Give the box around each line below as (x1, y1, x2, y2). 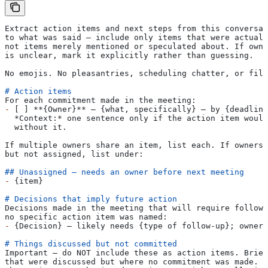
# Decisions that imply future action (5, 194, 177, 204)
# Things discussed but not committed (5, 239, 177, 249)
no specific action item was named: (5, 212, 167, 222)
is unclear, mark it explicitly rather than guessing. (5, 51, 254, 60)
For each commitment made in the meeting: (5, 96, 196, 105)
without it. (5, 123, 67, 132)
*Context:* (5, 114, 62, 123)
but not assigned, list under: (5, 150, 144, 159)
